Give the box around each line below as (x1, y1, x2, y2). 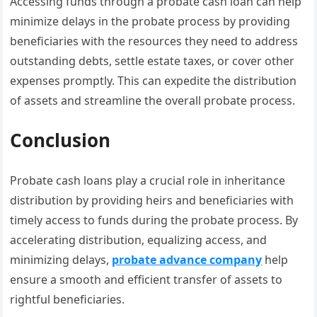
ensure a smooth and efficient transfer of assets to (10, 272, 283, 288)
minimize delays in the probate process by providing (10, 13, 291, 30)
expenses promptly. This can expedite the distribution (10, 73, 297, 89)
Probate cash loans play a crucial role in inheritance (10, 173, 286, 189)
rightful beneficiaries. (10, 292, 125, 308)
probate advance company (112, 252, 263, 268)
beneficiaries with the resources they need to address (10, 33, 299, 50)
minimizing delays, (10, 252, 113, 268)
